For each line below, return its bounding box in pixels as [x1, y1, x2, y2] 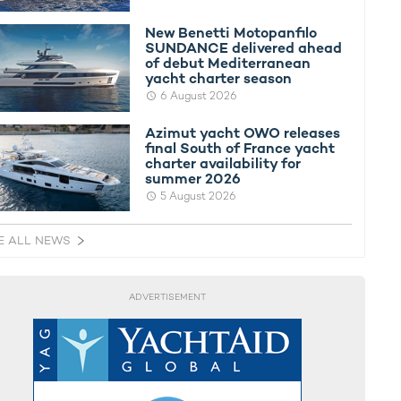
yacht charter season [145, 69, 293, 89]
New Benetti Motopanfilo [145, 23, 318, 43]
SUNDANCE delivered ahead [145, 38, 343, 58]
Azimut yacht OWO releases [145, 123, 341, 142]
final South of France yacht [145, 138, 336, 158]
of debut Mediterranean [145, 54, 311, 73]
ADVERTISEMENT [128, 290, 206, 303]
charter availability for [145, 153, 302, 173]
